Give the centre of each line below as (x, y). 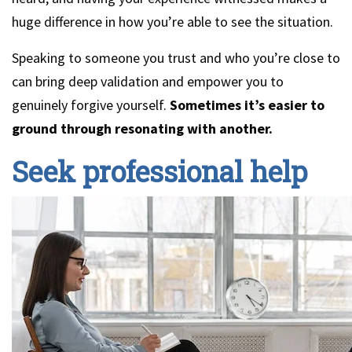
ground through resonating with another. (142, 128)
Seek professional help (159, 171)
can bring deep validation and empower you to (148, 81)
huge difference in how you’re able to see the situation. (172, 22)
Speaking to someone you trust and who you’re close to (176, 58)
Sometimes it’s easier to (247, 105)
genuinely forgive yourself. (91, 105)
